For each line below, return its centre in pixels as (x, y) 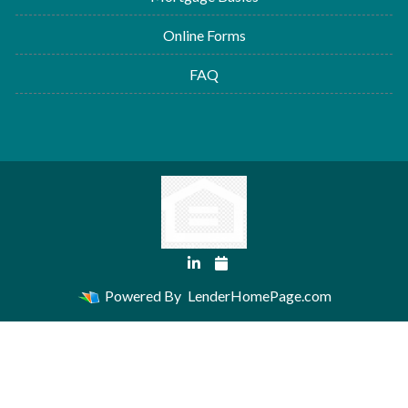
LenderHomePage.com (259, 296)
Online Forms (204, 35)
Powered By (143, 296)
